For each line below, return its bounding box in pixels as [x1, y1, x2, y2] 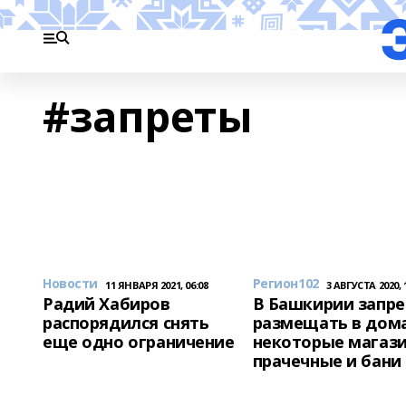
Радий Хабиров [43, 293, 170, 314]
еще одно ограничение [43, 331, 235, 353]
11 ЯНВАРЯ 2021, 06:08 [105, 278, 208, 292]
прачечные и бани [252, 350, 401, 372]
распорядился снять [43, 312, 209, 333]
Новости [43, 275, 99, 292]
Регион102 [252, 275, 319, 292]
